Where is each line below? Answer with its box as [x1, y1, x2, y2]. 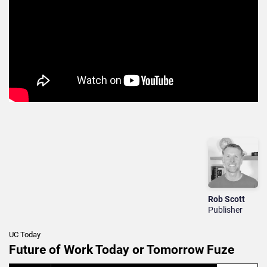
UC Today [9, 229, 41, 239]
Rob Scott [208, 194, 246, 204]
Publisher [208, 204, 243, 215]
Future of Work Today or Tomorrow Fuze [9, 242, 234, 257]
